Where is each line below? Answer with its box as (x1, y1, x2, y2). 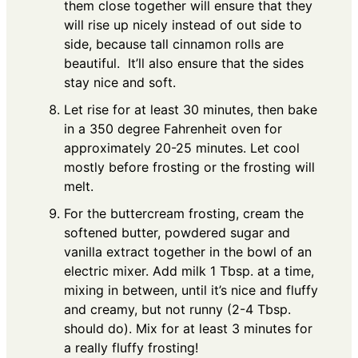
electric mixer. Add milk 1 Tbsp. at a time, (64, 263, 314, 280)
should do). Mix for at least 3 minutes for (64, 320, 312, 337)
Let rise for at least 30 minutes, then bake (64, 101, 317, 118)
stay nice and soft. (64, 74, 176, 91)
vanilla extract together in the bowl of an (64, 244, 312, 261)
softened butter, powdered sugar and (64, 225, 290, 241)
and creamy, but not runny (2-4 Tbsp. (64, 301, 291, 318)
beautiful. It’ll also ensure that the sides (64, 55, 304, 72)
